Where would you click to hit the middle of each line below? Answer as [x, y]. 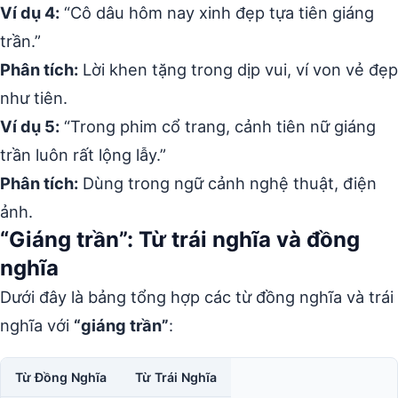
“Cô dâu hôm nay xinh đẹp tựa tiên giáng [217, 12]
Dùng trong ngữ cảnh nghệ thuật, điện [227, 183]
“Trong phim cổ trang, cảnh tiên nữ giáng [218, 126]
